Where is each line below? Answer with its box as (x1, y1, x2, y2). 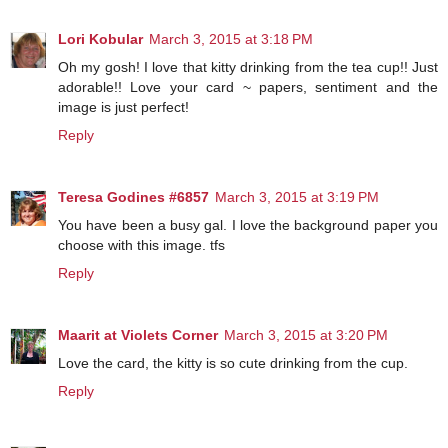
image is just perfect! (58, 99, 189, 116)
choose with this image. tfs (58, 237, 225, 254)
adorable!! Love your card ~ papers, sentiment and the (58, 79, 438, 96)
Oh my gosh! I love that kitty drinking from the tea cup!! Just (58, 59, 438, 76)
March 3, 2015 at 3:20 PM (224, 327, 388, 344)
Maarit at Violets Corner (58, 327, 218, 344)
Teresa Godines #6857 (58, 189, 209, 206)
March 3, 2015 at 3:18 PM (149, 31, 313, 48)
